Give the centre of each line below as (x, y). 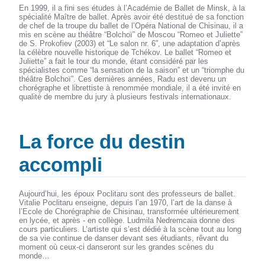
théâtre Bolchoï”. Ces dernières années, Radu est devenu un (123, 79)
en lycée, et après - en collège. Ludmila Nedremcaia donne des (127, 220)
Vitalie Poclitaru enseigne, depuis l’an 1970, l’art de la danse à (126, 202)
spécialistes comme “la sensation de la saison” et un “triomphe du (132, 70)
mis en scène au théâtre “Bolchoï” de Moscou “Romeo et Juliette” (131, 35)
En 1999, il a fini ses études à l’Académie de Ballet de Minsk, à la (132, 8)
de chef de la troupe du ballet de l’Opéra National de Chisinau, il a (131, 26)
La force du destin (102, 141)
